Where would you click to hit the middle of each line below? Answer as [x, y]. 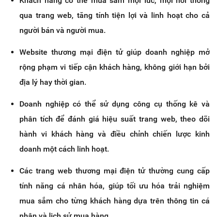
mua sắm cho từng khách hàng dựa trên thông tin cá [115, 201]
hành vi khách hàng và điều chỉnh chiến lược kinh [115, 134]
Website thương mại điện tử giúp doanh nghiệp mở [115, 52]
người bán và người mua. [62, 31]
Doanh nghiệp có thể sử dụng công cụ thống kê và [115, 104]
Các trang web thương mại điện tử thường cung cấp [115, 171]
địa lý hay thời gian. [53, 82]
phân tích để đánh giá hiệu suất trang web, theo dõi [115, 119]
